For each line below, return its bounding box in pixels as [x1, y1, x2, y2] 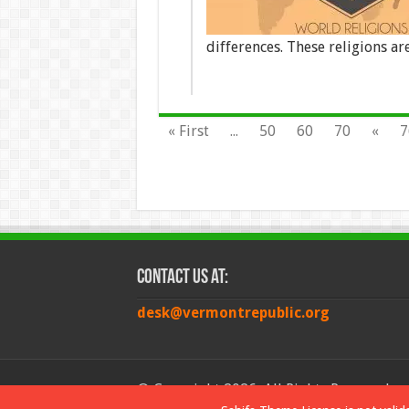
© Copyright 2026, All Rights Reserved [136, 381, 390, 398]
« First [167, 122, 209, 140]
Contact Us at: [136, 267, 228, 288]
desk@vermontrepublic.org [136, 304, 330, 321]
